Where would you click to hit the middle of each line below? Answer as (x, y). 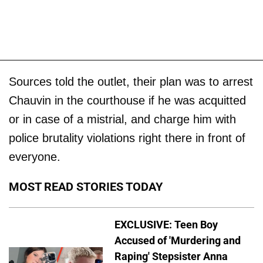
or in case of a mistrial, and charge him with (122, 119)
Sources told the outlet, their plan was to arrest (131, 81)
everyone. (36, 156)
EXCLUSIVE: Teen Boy (166, 224)
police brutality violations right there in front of (127, 138)
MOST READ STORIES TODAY (86, 186)
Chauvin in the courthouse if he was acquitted (127, 100)
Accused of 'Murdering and (178, 240)
